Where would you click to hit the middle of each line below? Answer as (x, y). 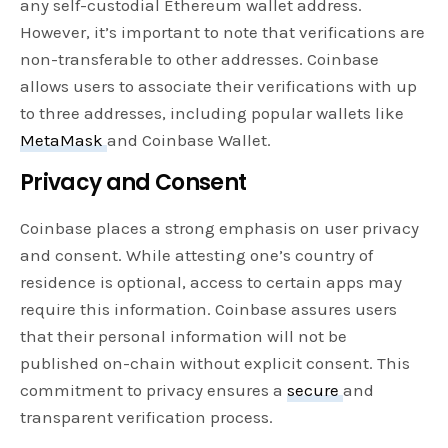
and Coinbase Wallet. (189, 140)
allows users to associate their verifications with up (219, 86)
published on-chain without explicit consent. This (215, 363)
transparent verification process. (147, 417)
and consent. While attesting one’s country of (197, 255)
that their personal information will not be (184, 336)
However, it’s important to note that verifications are (223, 32)
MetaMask (64, 140)
